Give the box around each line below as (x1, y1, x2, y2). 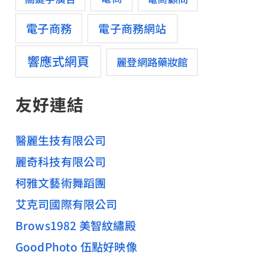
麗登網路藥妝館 (117, 54, 188, 70)
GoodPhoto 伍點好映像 (15, 238, 137, 254)
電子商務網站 (98, 20, 167, 36)
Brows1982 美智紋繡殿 (15, 216, 136, 233)
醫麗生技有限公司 (15, 131, 106, 148)
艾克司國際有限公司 (15, 195, 118, 212)
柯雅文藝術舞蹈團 (15, 174, 106, 190)
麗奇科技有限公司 (15, 153, 106, 169)
